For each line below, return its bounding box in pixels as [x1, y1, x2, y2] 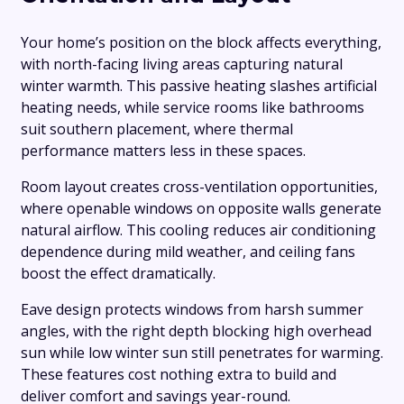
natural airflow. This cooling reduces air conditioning [21, 220, 376, 241]
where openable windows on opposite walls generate [21, 198, 381, 219]
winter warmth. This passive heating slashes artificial [21, 76, 377, 96]
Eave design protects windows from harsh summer [21, 299, 363, 320]
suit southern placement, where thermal [21, 119, 293, 140]
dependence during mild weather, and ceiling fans [21, 242, 355, 262]
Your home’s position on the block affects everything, [21, 32, 381, 53]
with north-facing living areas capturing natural [21, 54, 343, 75]
